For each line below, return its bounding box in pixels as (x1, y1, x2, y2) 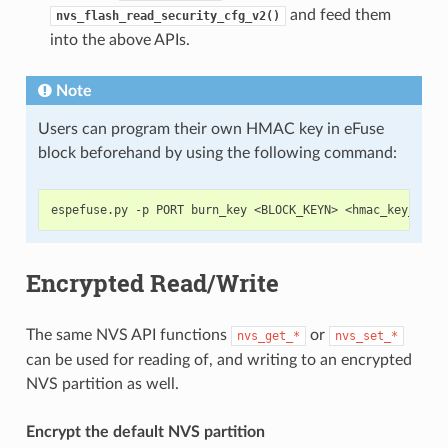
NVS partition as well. (25, 375, 179, 392)
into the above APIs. (49, 31, 190, 48)
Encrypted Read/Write (25, 266, 279, 299)
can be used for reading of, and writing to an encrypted (25, 351, 412, 368)
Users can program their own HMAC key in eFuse (37, 120, 384, 137)
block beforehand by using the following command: (37, 144, 397, 161)
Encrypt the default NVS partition (25, 423, 265, 440)
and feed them (285, 6, 391, 23)
